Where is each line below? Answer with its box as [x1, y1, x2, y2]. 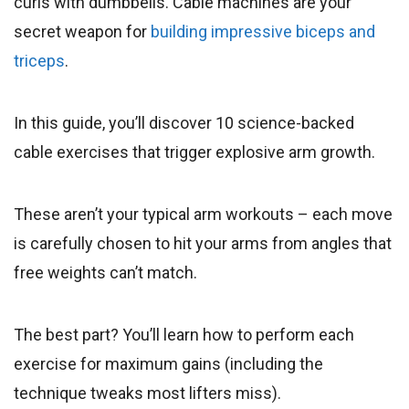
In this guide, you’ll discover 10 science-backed [14, 112, 354, 132]
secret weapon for [14, 21, 151, 41]
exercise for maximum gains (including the [14, 353, 323, 373]
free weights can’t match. [14, 262, 197, 282]
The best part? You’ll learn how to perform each [14, 324, 354, 344]
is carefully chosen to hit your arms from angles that [14, 233, 392, 253]
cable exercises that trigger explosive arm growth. [14, 142, 375, 162]
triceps [14, 50, 65, 70]
